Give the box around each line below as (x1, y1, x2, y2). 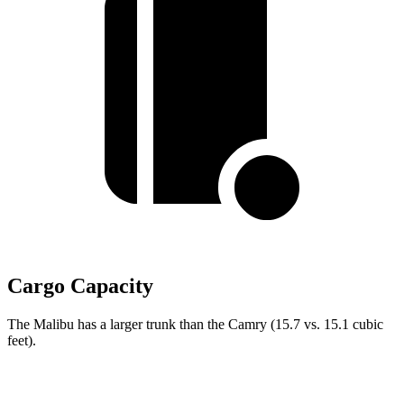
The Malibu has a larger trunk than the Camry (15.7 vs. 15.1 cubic (7, 317, 383, 332)
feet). (7, 333, 36, 348)
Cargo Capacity (7, 274, 153, 298)
